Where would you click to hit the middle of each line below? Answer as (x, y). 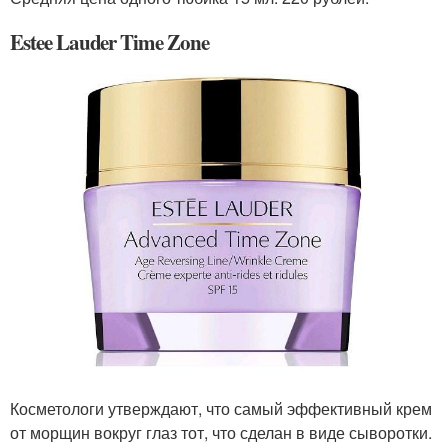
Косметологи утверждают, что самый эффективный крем (221, 408)
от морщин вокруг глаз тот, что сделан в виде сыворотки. (221, 432)
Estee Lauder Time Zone (109, 41)
